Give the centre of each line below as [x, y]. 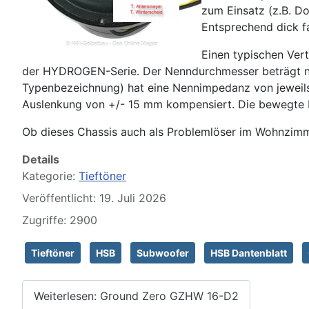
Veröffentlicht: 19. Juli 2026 [94, 198]
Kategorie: [50, 176]
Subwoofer [163, 253]
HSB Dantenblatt [249, 253]
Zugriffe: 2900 [60, 220]
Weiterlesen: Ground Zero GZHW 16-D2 [136, 296]
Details [41, 159]
